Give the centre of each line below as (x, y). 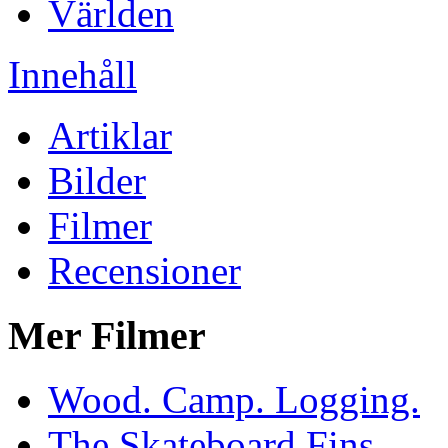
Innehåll (72, 74)
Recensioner (144, 270)
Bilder (97, 180)
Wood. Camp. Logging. (234, 400)
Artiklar (110, 135)
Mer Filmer (107, 335)
